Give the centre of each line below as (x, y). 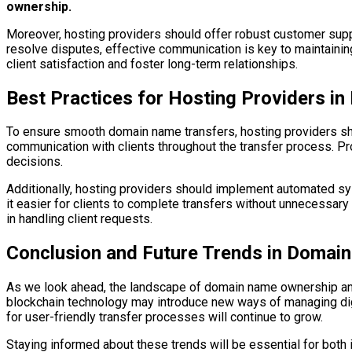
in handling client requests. (79, 219)
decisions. (35, 162)
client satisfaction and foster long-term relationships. (152, 64)
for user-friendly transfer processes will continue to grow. (165, 317)
